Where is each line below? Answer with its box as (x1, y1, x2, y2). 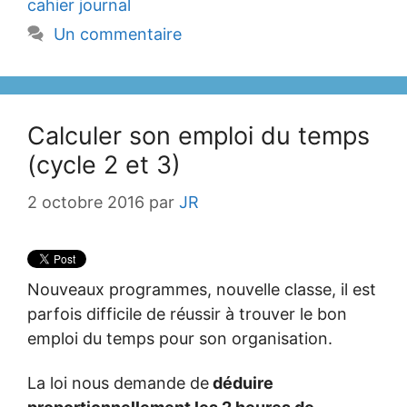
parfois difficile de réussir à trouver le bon (27, 304, 347, 323)
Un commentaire (53, 25, 182, 44)
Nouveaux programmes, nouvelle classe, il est (27, 280, 376, 299)
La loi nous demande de (27, 372, 209, 392)
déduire (209, 372, 273, 392)
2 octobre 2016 (27, 193, 144, 212)
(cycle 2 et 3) (27, 150, 181, 180)
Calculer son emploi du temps (27, 121, 370, 151)
